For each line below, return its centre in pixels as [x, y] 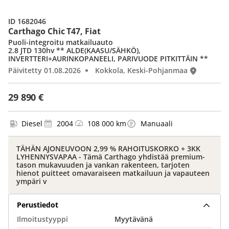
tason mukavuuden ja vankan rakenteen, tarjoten [103, 165]
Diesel [32, 123]
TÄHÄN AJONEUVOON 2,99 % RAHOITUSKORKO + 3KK [108, 148]
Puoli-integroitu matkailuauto [61, 42]
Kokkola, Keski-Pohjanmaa [141, 70]
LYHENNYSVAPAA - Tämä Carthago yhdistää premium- [111, 157]
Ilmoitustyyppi [42, 219]
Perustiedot [38, 204]
